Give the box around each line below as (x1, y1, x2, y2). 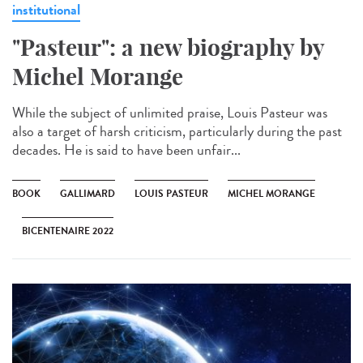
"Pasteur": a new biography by (12, 32, 324, 62)
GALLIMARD (60, 186, 115, 201)
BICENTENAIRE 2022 (22, 223, 113, 238)
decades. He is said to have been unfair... (12, 139, 241, 160)
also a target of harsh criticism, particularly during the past (12, 120, 342, 142)
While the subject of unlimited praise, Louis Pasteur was (12, 101, 327, 123)
